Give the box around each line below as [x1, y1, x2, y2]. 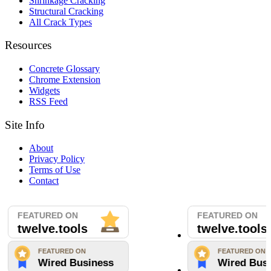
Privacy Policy [29, 154, 85, 165]
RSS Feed [29, 96, 68, 107]
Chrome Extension [29, 74, 100, 85]
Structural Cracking [29, 5, 103, 16]
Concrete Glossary [29, 64, 100, 74]
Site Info [5, 118, 45, 131]
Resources [5, 39, 51, 52]
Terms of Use [29, 165, 80, 175]
